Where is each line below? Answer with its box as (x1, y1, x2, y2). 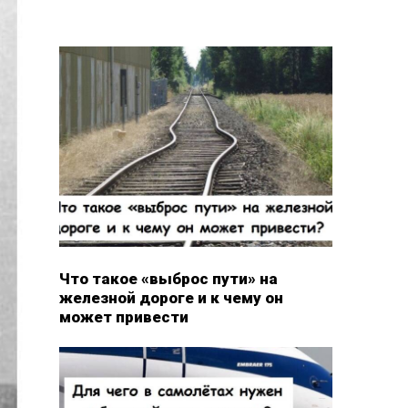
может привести (58, 307, 189, 326)
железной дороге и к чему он (58, 288, 283, 307)
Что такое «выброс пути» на (58, 269, 278, 288)
